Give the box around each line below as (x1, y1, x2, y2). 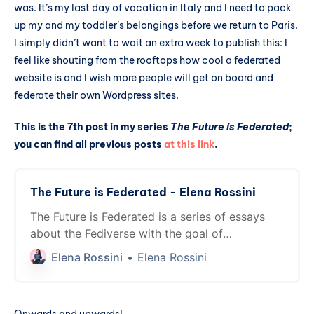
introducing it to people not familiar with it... (30, 243, 264, 258)
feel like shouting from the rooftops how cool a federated (14, 53, 280, 67)
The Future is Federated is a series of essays (30, 210, 265, 224)
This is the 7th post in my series (14, 121, 170, 134)
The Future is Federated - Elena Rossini (30, 185, 256, 200)
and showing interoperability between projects (30, 260, 278, 275)
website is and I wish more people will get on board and (14, 71, 273, 84)
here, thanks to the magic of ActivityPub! (30, 294, 247, 308)
